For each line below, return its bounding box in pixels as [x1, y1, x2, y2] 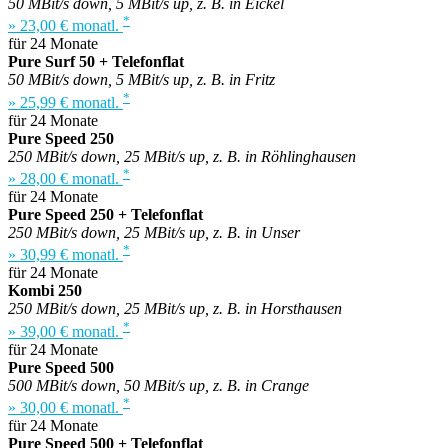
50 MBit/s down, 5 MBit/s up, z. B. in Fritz [8, 71, 275, 89]
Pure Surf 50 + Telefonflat [8, 53, 184, 71]
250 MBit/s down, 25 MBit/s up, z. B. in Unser [8, 224, 300, 242]
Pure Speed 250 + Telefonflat [8, 206, 203, 224]
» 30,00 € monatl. [8, 399, 123, 417]
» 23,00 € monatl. [8, 17, 123, 35]
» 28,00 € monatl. [8, 170, 123, 188]
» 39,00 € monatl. [8, 322, 123, 340]
